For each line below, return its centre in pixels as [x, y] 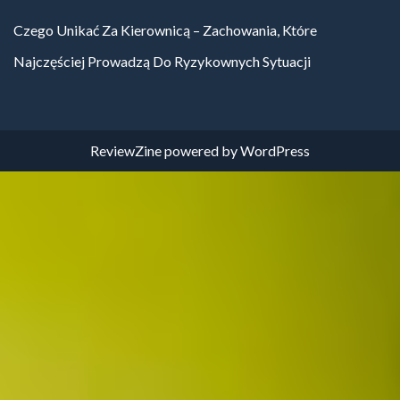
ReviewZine [126, 151]
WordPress [275, 151]
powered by [201, 151]
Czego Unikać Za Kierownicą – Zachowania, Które [165, 30]
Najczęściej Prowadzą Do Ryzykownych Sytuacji [162, 62]
